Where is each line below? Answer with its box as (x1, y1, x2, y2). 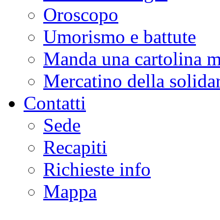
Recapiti (43, 137, 107, 158)
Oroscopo (43, 4, 118, 26)
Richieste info (43, 159, 151, 180)
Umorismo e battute (43, 26, 196, 48)
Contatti (24, 92, 86, 114)
